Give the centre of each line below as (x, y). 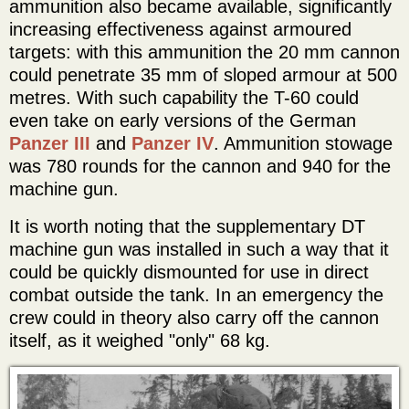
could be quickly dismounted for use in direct (189, 273)
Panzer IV (173, 144)
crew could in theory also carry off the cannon (194, 318)
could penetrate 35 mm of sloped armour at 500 (203, 75)
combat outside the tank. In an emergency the (196, 295)
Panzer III (50, 144)
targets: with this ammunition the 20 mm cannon (204, 52)
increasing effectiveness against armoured (180, 30)
